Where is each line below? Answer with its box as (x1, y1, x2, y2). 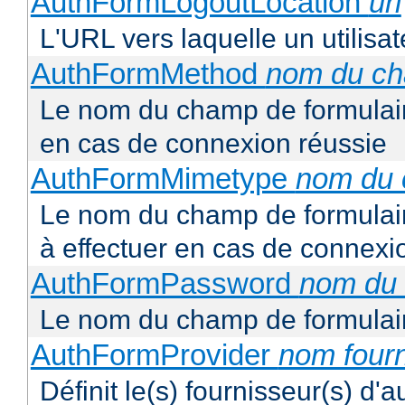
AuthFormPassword (30, 267, 299, 301)
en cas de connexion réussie (40, 128, 387, 159)
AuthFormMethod (30, 57, 266, 91)
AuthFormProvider (30, 338, 278, 372)
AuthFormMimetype (30, 162, 296, 196)
